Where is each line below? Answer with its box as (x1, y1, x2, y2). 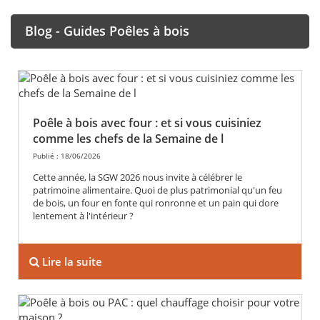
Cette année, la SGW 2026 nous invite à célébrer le (33, 171, 242, 184)
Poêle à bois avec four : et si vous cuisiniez (33, 115, 261, 131)
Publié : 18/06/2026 (33, 151, 101, 161)
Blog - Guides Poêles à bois (25, 22, 189, 40)
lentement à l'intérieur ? (33, 209, 134, 223)
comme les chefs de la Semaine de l (33, 131, 224, 147)
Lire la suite (39, 254, 102, 269)
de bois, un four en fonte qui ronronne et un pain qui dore (33, 196, 279, 210)
